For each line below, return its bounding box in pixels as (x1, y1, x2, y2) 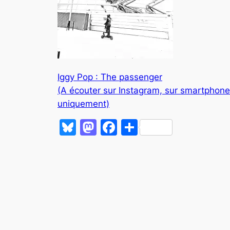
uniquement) (57, 99, 109, 109)
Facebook (117, 117, 194, 138)
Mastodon (97, 117, 175, 138)
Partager (138, 117, 205, 138)
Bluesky (76, 117, 137, 138)
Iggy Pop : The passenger (57, 72, 162, 83)
